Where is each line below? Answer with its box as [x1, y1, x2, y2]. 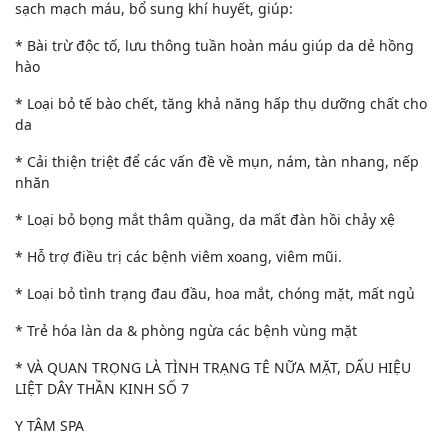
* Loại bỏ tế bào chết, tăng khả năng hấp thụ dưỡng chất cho [15, 94, 427, 113]
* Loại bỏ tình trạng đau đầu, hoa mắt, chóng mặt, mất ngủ [15, 284, 415, 303]
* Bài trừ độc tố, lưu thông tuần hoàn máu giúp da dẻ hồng [15, 36, 414, 55]
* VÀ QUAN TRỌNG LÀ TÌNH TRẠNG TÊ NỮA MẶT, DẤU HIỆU [15, 358, 411, 377]
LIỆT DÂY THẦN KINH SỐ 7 [15, 379, 189, 398]
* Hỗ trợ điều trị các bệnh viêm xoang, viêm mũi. [15, 247, 342, 266]
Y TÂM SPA [15, 416, 84, 435]
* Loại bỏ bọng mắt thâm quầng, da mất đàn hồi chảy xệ [15, 210, 395, 229]
